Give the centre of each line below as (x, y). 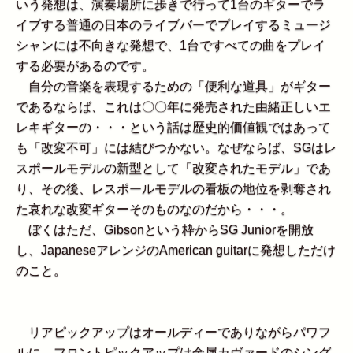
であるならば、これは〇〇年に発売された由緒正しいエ (173, 107)
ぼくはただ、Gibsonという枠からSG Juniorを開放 (165, 230)
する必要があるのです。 (85, 66)
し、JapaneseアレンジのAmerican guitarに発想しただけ (176, 251)
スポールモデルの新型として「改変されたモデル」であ (173, 169)
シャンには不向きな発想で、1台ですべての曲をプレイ (171, 46)
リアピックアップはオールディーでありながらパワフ (173, 333)
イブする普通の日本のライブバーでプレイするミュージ (173, 25)
